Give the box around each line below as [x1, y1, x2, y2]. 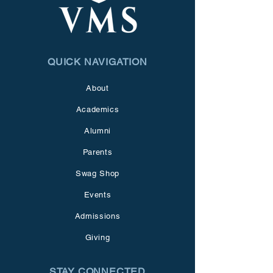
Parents [82, 147, 113, 157]
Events [83, 190, 112, 199]
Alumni [84, 126, 111, 135]
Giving [85, 233, 110, 242]
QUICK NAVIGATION [48, 56, 147, 68]
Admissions [74, 211, 121, 221]
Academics [76, 105, 119, 114]
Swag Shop [76, 169, 119, 178]
